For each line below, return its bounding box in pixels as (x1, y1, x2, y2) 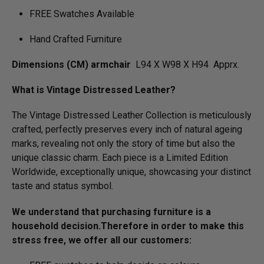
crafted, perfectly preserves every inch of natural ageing (12, 124, 242, 136)
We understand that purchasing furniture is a (12, 206, 211, 217)
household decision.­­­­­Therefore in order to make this (12, 220, 244, 232)
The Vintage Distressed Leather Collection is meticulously (12, 110, 252, 121)
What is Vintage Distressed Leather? (12, 84, 176, 96)
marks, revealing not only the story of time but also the (12, 138, 235, 150)
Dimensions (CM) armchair (12, 59, 131, 71)
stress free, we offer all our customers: (12, 234, 192, 246)
